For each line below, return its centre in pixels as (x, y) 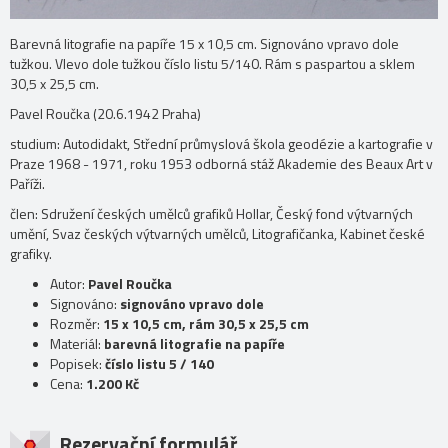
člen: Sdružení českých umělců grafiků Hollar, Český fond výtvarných (211, 214)
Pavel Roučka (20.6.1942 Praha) (107, 114)
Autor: (69, 284)
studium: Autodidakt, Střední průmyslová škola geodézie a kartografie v (221, 144)
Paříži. (29, 184)
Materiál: (77, 344)
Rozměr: (76, 324)
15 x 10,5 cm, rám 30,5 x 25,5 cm (206, 324)
